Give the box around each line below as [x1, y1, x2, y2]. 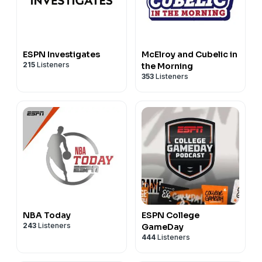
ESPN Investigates [23, 49, 100, 60]
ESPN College [142, 209, 199, 220]
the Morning [142, 60, 193, 71]
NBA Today [23, 209, 71, 220]
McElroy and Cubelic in [142, 49, 237, 60]
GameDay [142, 221, 184, 232]
